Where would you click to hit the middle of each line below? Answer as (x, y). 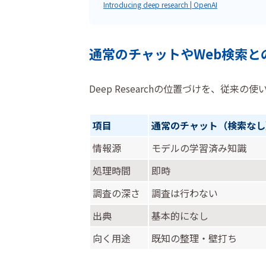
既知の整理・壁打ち (194, 238)
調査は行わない (185, 193)
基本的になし (180, 216)
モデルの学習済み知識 (199, 148)
